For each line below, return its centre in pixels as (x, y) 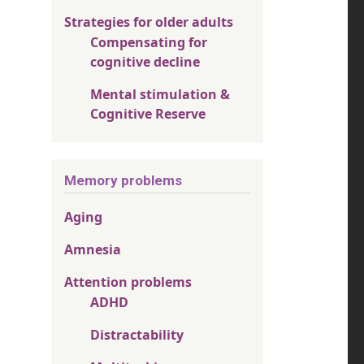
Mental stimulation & (160, 94)
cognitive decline (145, 62)
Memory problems (123, 180)
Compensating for (149, 42)
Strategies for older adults (149, 22)
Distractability (137, 334)
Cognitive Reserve (148, 114)
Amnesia (93, 249)
